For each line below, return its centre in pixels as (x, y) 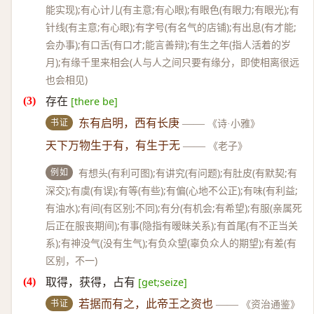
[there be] (94, 101)
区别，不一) (71, 260)
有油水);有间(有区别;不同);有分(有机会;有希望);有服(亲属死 (174, 208)
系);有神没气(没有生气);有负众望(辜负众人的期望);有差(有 (171, 243)
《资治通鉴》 (271, 305)
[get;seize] (163, 282)
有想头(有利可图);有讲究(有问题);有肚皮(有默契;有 (188, 173)
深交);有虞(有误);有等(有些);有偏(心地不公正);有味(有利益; (172, 190)
